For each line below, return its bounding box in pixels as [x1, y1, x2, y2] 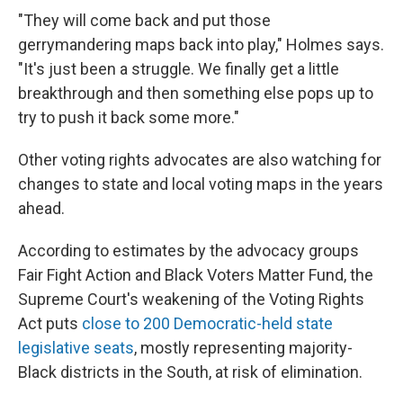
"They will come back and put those [18, 11, 271, 30]
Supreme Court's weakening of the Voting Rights [18, 290, 364, 309]
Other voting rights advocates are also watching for [18, 150, 381, 169]
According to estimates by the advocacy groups [18, 241, 359, 260]
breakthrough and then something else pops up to [18, 84, 373, 103]
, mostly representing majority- [134, 338, 353, 357]
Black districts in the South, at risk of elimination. [18, 363, 363, 381]
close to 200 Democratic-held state [82, 314, 333, 333]
